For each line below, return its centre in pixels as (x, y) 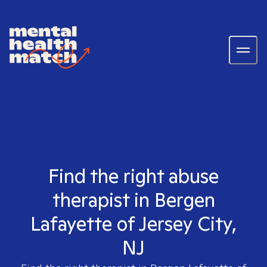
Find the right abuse (133, 176)
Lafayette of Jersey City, (133, 223)
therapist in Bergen (133, 200)
